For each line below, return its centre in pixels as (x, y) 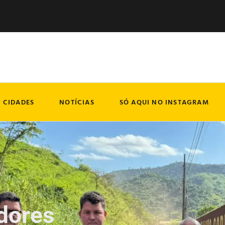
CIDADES (19, 102)
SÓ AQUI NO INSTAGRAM (164, 102)
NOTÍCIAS (77, 102)
